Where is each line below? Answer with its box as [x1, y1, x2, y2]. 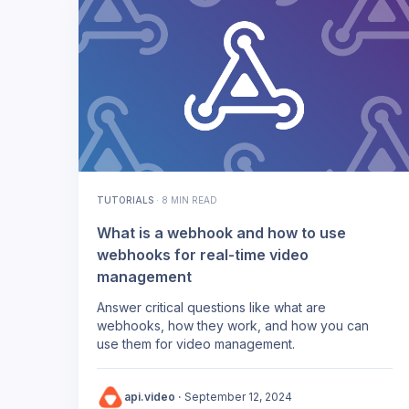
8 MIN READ [162, 194, 217, 205]
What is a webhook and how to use [97, 223, 346, 242]
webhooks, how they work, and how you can [97, 317, 369, 333]
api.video [124, 389, 175, 404]
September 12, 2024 [184, 389, 292, 404]
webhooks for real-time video [97, 245, 309, 264]
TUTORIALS [97, 194, 153, 205]
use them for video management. [97, 335, 295, 351]
